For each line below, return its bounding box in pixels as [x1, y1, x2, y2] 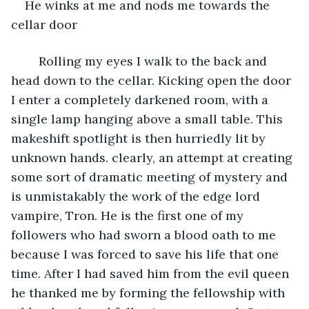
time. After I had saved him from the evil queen [11, 265, 292, 281]
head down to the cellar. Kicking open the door [11, 72, 295, 88]
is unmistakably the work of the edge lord [11, 188, 263, 204]
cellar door [11, 16, 77, 32]
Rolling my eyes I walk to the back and [25, 52, 39, 69]
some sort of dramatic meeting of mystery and [11, 168, 291, 185]
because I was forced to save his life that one [11, 246, 282, 262]
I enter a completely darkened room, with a [11, 91, 272, 108]
